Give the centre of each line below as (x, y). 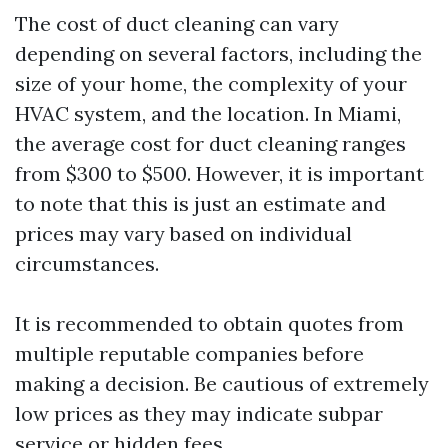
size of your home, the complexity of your (211, 83)
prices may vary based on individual (183, 233)
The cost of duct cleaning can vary (177, 23)
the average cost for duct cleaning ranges (210, 143)
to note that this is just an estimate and (200, 203)
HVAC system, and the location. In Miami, (208, 113)
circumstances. (87, 263)
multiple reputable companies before (189, 353)
